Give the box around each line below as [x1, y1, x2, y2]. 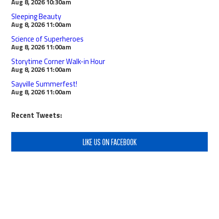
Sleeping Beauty [11, 10, 61, 22]
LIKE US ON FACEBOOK [83, 136, 136, 148]
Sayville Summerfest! [11, 78, 77, 89]
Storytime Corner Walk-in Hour [11, 55, 105, 67]
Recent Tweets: [11, 109, 62, 121]
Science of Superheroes [11, 33, 84, 44]
